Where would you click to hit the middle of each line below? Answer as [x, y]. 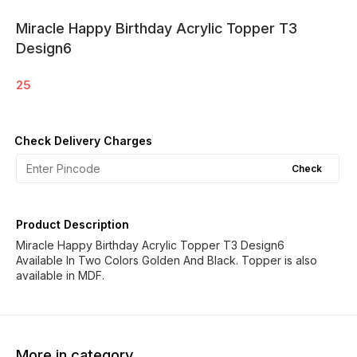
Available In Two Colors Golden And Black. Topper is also [167, 260]
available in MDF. [60, 275]
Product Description [73, 224]
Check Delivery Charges [83, 141]
